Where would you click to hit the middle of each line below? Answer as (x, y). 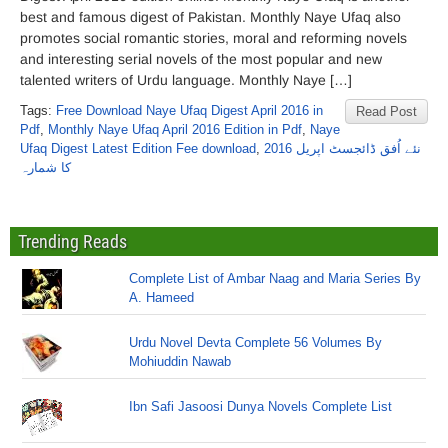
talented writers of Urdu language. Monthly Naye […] (186, 80)
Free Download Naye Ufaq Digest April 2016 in (189, 110)
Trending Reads (72, 241)
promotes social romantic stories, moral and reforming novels (213, 38)
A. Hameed (162, 297)
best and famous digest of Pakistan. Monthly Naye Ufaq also (210, 17)
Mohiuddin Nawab (180, 361)
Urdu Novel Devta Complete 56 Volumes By (256, 342)
